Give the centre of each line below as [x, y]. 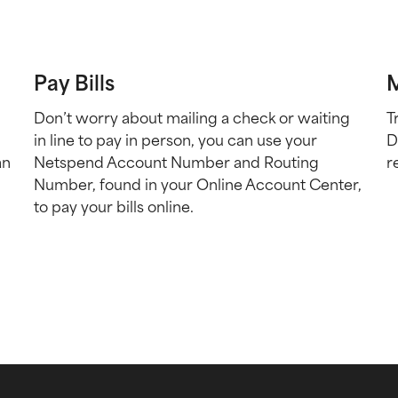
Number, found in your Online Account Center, [197, 184]
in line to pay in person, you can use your [175, 140]
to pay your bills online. [113, 207]
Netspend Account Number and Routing [176, 162]
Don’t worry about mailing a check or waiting [191, 118]
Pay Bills [74, 83]
